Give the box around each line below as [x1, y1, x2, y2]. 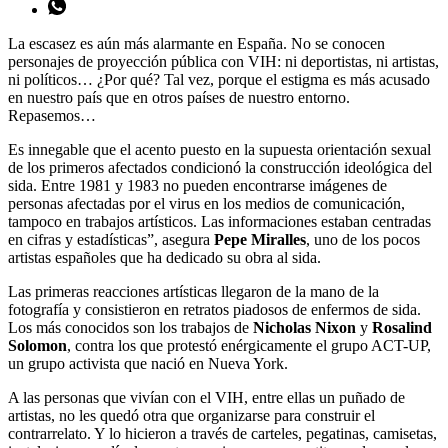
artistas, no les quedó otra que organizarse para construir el [8, 406, 375, 424]
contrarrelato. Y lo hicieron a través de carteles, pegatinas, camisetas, [8, 424, 437, 442]
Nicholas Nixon [253, 318, 356, 336]
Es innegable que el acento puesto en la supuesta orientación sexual [8, 140, 431, 158]
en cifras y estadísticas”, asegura [8, 230, 214, 248]
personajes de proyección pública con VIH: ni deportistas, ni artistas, [8, 52, 439, 70]
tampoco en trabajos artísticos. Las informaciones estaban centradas [8, 212, 431, 230]
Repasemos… [8, 106, 96, 124]
